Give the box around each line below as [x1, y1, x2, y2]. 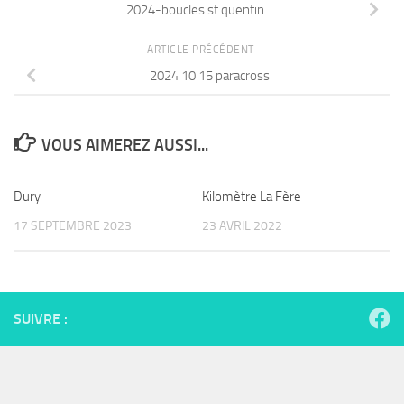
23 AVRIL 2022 [202, 217, 282, 234]
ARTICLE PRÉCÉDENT [147, 42, 257, 56]
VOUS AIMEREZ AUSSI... [41, 134, 208, 155]
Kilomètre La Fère [202, 188, 301, 205]
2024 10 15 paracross [149, 67, 270, 84]
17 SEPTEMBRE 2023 [14, 217, 132, 234]
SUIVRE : [14, 310, 68, 328]
